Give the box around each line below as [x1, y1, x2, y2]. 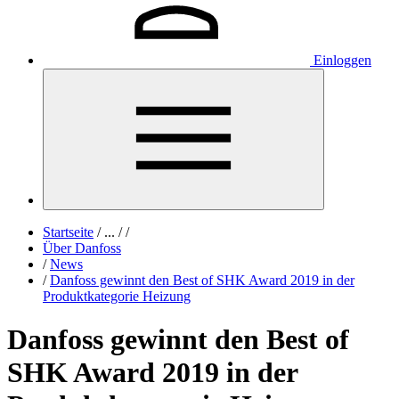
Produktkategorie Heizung [43, 289, 191, 304]
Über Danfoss [43, 240, 121, 256]
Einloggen [313, 53, 371, 68]
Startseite [43, 224, 94, 240]
